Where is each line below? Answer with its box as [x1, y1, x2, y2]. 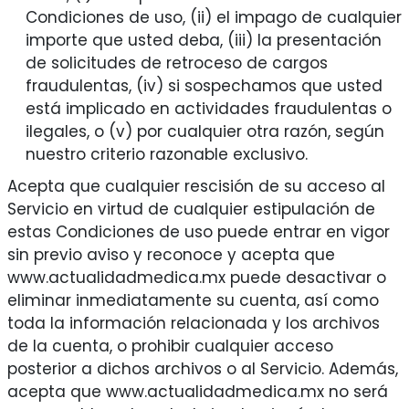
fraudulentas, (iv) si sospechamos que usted [25, 75, 383, 98]
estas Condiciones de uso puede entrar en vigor [6, 221, 390, 244]
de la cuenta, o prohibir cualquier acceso [6, 335, 333, 358]
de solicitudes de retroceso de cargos [25, 52, 328, 75]
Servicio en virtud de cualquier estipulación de [6, 198, 375, 221]
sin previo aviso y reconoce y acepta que [6, 244, 335, 267]
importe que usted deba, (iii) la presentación [25, 29, 382, 52]
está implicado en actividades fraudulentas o [25, 98, 392, 121]
